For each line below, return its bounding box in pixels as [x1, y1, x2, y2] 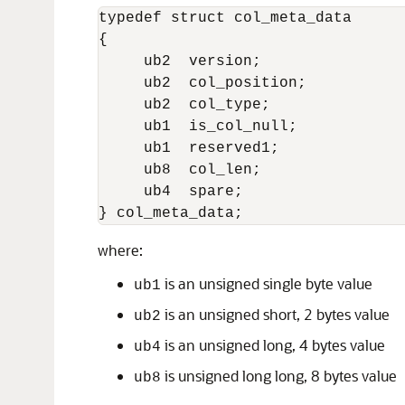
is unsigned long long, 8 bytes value [161, 366, 397, 385]
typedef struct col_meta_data [99, 10, 361, 26]
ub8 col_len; [99, 162, 261, 178]
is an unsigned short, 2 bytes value [161, 305, 390, 324]
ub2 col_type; [99, 97, 270, 113]
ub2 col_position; [99, 75, 306, 91]
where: [98, 240, 143, 259]
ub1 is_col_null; [99, 118, 297, 135]
